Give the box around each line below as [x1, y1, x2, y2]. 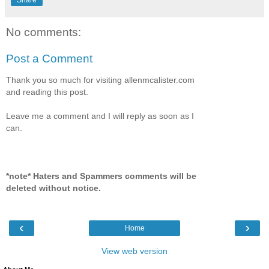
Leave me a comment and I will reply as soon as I [6, 110, 194, 121]
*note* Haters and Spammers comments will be [6, 171, 196, 181]
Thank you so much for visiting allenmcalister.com [6, 74, 195, 85]
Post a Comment [6, 52, 92, 65]
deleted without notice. [6, 183, 101, 193]
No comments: [6, 25, 81, 38]
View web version [101, 246, 168, 256]
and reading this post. [6, 86, 88, 97]
